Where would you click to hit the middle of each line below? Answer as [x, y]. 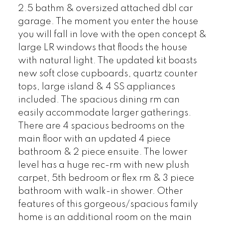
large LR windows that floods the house [102, 48]
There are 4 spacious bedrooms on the [101, 126]
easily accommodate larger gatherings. [104, 113]
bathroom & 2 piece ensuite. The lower [102, 152]
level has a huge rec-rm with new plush [103, 165]
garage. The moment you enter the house [108, 22]
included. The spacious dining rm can [99, 100]
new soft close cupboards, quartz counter [107, 74]
